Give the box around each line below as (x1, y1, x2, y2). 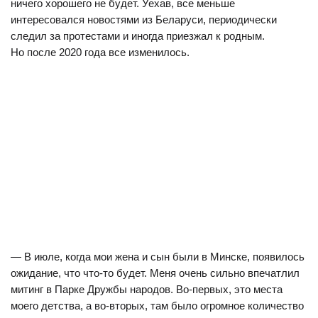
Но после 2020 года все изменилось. (11, 46, 190, 58)
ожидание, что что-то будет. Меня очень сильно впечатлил (11, 267, 300, 279)
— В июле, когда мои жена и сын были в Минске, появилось (11, 251, 305, 263)
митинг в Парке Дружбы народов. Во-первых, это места (11, 283, 283, 295)
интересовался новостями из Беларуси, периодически (11, 13, 277, 26)
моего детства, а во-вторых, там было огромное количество (11, 300, 304, 312)
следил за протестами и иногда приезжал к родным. (11, 30, 265, 42)
